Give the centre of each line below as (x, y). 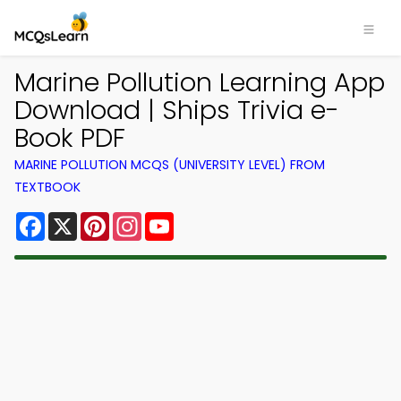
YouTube (204, 219)
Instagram (178, 219)
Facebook (80, 219)
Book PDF (70, 138)
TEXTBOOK (47, 187)
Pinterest (141, 219)
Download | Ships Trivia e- (177, 110)
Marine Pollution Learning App (200, 82)
